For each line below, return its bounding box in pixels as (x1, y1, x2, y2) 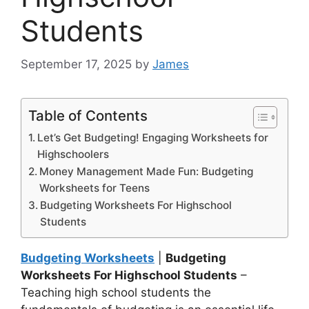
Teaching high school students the (21, 286, 211, 300)
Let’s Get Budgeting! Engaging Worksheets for (37, 131, 269, 145)
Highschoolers (37, 148, 110, 161)
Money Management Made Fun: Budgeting (39, 165, 254, 179)
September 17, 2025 (21, 57, 132, 72)
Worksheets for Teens (39, 181, 150, 195)
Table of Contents (28, 107, 148, 125)
